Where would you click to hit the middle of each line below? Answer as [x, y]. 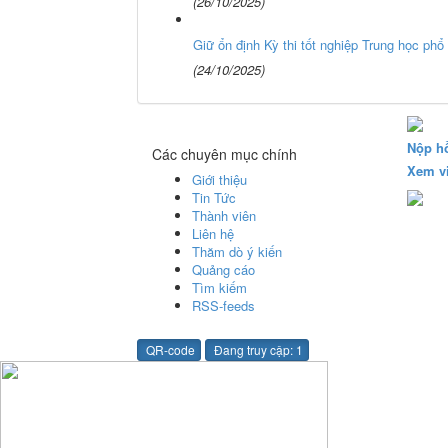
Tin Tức [214, 197]
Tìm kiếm [219, 287]
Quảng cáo [223, 269]
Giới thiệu [219, 179]
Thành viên [224, 215]
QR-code [169, 349]
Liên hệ [213, 233]
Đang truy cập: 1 [257, 349]
